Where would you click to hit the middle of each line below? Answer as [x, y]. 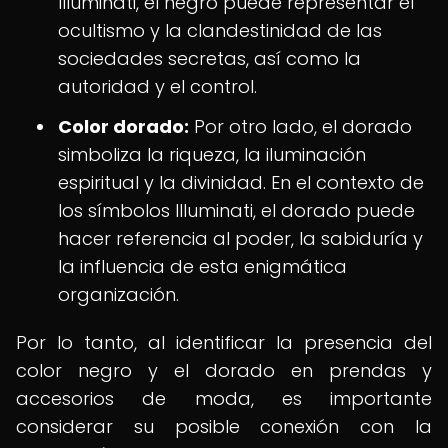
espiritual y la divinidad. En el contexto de [241, 182]
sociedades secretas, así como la [209, 58]
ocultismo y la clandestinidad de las [220, 30]
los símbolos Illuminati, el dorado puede [236, 210]
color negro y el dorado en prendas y [224, 370]
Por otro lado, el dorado [300, 126]
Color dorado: [123, 126]
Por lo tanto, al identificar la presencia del [224, 342]
